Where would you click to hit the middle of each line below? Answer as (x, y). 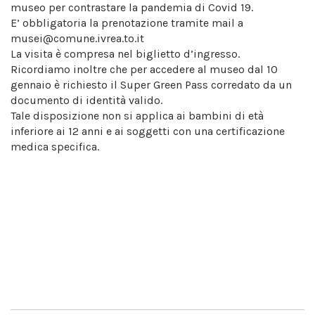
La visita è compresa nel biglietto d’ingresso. (125, 54)
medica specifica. (55, 147)
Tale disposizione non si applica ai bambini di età (137, 116)
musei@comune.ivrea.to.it (77, 39)
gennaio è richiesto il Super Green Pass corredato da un (151, 85)
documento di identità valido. (86, 101)
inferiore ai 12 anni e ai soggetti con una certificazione (148, 131)
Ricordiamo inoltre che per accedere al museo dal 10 (144, 70)
